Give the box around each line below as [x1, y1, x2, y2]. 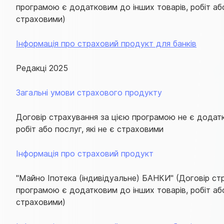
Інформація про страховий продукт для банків [16, 38, 196, 48]
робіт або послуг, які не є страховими [16, 123, 163, 134]
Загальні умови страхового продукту [16, 87, 162, 97]
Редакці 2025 [16, 62, 68, 73]
